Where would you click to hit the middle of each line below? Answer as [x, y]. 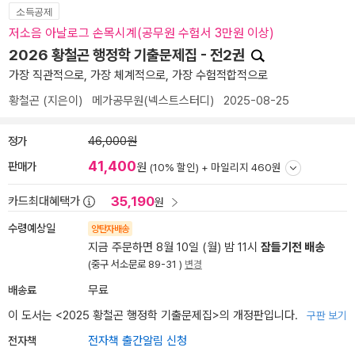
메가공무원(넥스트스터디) [153, 101]
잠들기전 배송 [293, 247]
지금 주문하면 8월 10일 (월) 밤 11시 [174, 247]
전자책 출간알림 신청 [137, 341]
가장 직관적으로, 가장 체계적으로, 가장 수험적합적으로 [138, 75]
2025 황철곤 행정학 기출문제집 [137, 315]
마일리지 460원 [246, 167]
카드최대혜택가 [44, 201]
